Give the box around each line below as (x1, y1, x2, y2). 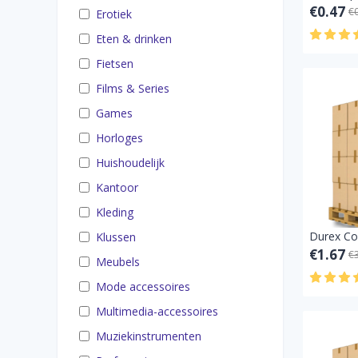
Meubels (96, 254, 140, 269)
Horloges (96, 130, 143, 145)
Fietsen (96, 56, 133, 71)
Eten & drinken (96, 31, 172, 46)
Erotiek (96, 6, 132, 22)
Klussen (96, 229, 136, 245)
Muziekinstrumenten (96, 328, 201, 344)
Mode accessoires (96, 279, 190, 294)
